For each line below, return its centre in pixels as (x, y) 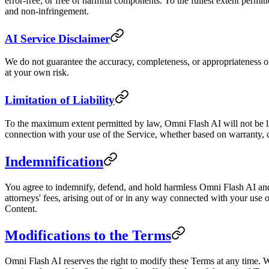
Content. (21, 208)
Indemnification (54, 161)
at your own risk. (37, 73)
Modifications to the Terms (88, 236)
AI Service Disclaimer (57, 38)
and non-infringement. (47, 11)
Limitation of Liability (60, 100)
